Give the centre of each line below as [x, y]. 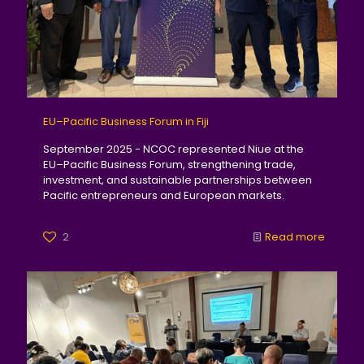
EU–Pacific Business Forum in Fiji [126, 121]
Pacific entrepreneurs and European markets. [164, 195]
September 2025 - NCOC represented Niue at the [173, 149]
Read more [295, 237]
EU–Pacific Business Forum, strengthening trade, [169, 165]
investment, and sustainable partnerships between [178, 180]
